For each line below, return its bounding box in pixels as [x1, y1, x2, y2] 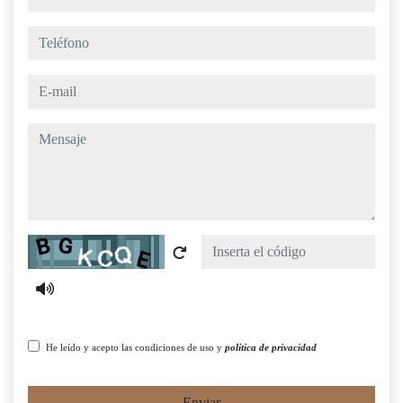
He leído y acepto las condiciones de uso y [46, 342, 225, 354]
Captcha [27, 237, 74, 253]
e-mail [27, 76, 62, 93]
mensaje [27, 125, 73, 141]
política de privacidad [225, 342, 317, 354]
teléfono [27, 28, 73, 44]
